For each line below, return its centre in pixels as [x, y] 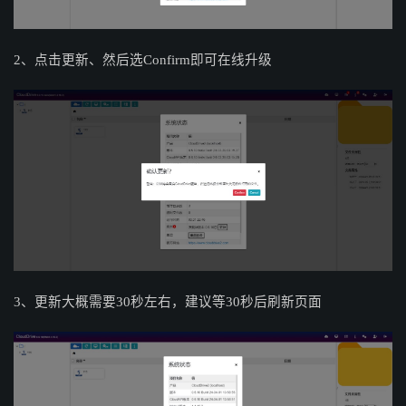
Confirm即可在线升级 [208, 60]
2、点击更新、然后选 [78, 60]
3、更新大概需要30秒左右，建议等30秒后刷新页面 [168, 302]
